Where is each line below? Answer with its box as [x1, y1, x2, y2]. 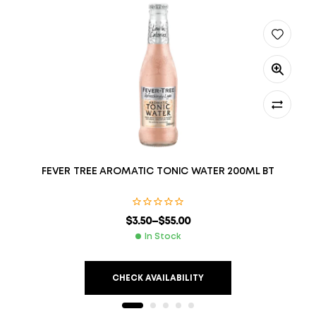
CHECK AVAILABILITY [112, 274, 204, 282]
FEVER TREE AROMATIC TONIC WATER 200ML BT [41, 167, 275, 176]
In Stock [145, 233, 181, 241]
